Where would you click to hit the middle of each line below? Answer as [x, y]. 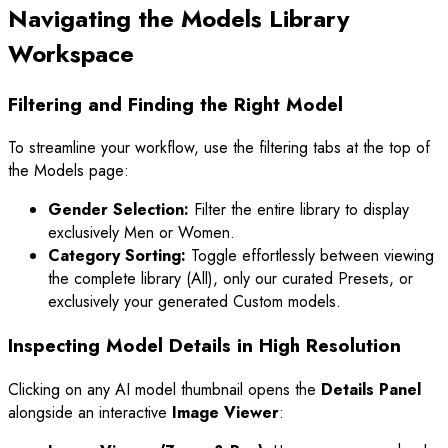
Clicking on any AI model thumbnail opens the [164, 389]
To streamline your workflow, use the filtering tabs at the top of [219, 148]
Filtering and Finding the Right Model [175, 104]
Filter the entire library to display [299, 210]
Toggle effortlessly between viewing [310, 256]
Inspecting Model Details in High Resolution [204, 346]
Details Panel [371, 389]
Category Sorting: [117, 256]
